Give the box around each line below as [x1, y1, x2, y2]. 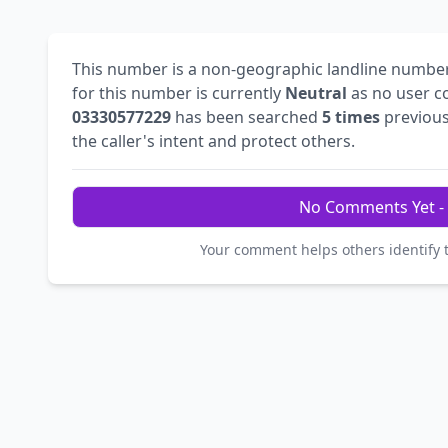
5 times [322, 106, 380, 129]
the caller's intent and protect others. [72, 130, 355, 153]
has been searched [171, 106, 322, 129]
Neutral [285, 82, 347, 105]
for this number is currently [72, 82, 285, 105]
